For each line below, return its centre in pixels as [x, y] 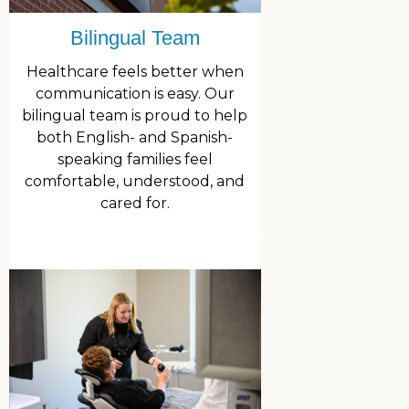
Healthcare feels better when [135, 72]
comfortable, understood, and [135, 182]
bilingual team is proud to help [135, 116]
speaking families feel [135, 160]
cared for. [135, 204]
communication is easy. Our [135, 94]
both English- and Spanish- [135, 138]
